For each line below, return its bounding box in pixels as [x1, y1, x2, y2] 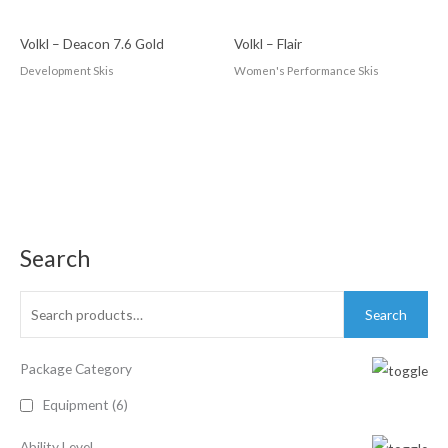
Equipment [43, 396, 109, 414]
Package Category [20, 360, 132, 378]
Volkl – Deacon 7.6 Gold [20, 34, 164, 52]
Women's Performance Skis [234, 63, 379, 77]
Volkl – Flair [234, 34, 302, 52]
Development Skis [20, 63, 114, 77]
